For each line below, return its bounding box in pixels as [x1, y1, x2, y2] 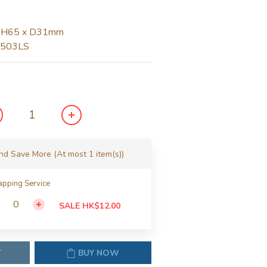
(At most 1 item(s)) [53, 148, 124, 160]
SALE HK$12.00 [58, 200, 120, 212]
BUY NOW [78, 247, 119, 259]
